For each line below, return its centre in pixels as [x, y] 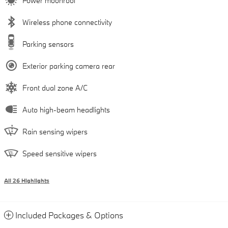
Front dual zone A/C [55, 88]
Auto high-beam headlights [66, 110]
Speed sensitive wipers [60, 153]
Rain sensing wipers [55, 132]
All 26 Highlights [27, 181]
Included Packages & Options [69, 215]
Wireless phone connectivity [67, 22]
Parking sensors [48, 44]
